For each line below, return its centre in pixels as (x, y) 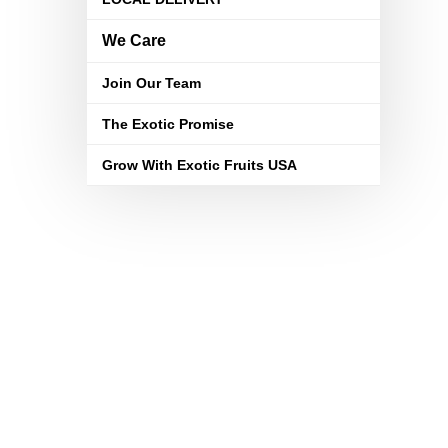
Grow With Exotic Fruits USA (199, 165)
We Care (134, 40)
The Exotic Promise (168, 124)
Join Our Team (151, 83)
